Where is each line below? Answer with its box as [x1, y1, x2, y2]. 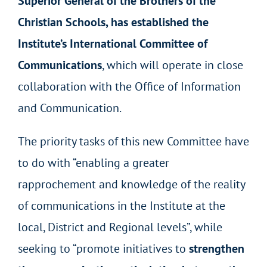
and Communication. [17, 100, 122, 116]
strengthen [188, 240, 244, 256]
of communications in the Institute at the [17, 197, 225, 213]
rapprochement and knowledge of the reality [17, 176, 245, 192]
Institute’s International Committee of [17, 35, 207, 51]
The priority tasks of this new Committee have [17, 133, 249, 149]
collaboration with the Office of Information [17, 78, 241, 94]
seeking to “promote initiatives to [17, 240, 189, 256]
